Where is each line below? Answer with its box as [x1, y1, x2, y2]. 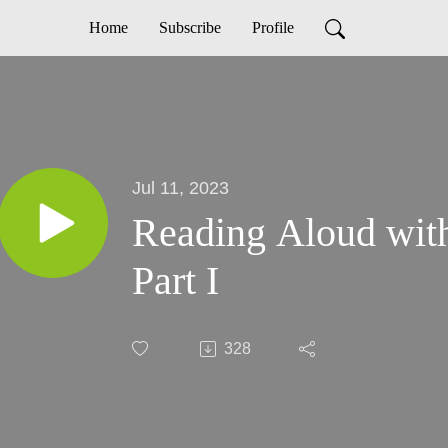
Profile [251, 19, 294, 36]
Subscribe [158, 19, 221, 36]
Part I [132, 257, 219, 303]
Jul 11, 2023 [132, 176, 229, 198]
